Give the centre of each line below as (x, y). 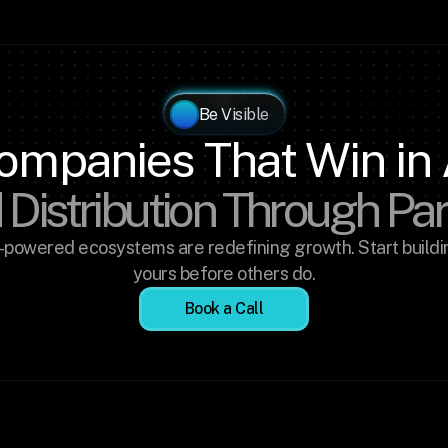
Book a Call (224, 308)
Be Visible (233, 114)
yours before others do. (224, 273)
